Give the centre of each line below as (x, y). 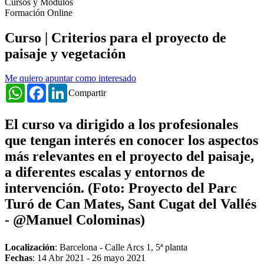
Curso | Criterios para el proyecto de (115, 37)
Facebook (64, 88)
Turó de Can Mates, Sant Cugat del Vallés (131, 204)
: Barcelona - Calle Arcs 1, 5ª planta (121, 247)
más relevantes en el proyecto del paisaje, (129, 156)
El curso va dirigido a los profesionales (121, 125)
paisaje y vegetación (65, 53)
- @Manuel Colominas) (75, 220)
